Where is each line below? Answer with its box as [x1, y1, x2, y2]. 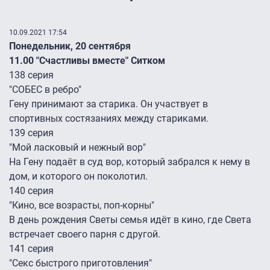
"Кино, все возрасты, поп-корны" [9, 199, 154, 212]
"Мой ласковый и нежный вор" [9, 142, 146, 154]
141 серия [9, 243, 54, 255]
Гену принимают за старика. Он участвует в [9, 98, 208, 110]
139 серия [9, 127, 54, 139]
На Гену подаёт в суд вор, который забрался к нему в [9, 156, 250, 168]
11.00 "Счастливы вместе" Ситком [9, 55, 165, 67]
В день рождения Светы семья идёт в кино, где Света [9, 214, 251, 226]
